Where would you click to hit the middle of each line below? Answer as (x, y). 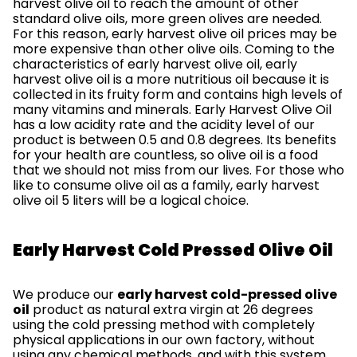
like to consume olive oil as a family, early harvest (166, 185)
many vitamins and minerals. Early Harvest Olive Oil (172, 110)
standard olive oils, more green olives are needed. (167, 19)
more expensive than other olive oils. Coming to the (174, 49)
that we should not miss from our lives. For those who (178, 170)
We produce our (65, 294)
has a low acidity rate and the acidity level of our (164, 125)
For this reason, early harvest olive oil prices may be (175, 34)
